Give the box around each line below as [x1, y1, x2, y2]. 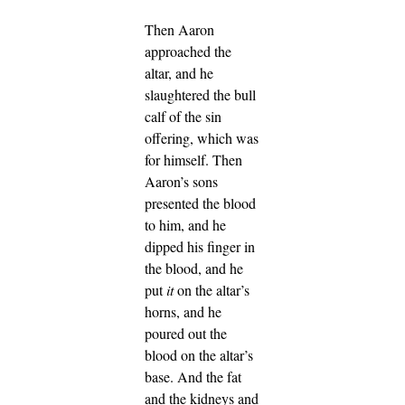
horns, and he [145, 301, 221, 321]
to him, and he [145, 214, 226, 234]
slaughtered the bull [145, 84, 256, 104]
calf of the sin [145, 106, 221, 126]
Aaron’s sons [145, 171, 218, 191]
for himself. [145, 149, 212, 169]
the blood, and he [145, 258, 243, 278]
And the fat [177, 366, 241, 386]
